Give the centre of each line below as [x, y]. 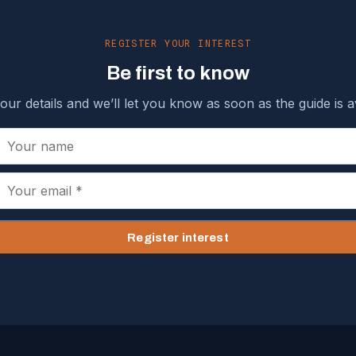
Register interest [178, 238]
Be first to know [178, 74]
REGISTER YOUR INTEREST [178, 44]
